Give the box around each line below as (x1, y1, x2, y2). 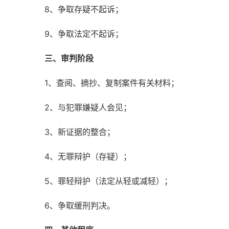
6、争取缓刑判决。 (44, 200, 115, 211)
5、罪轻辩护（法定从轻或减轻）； (44, 176, 172, 187)
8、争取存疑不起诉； (44, 4, 123, 15)
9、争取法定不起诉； (44, 29, 123, 39)
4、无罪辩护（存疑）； (44, 151, 131, 162)
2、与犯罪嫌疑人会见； (44, 102, 131, 113)
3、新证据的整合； (44, 127, 115, 138)
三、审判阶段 (44, 53, 94, 64)
